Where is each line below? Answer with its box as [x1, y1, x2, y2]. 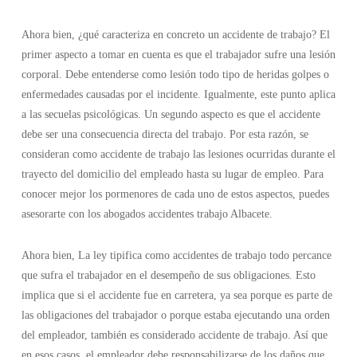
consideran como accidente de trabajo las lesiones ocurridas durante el [21, 148, 335, 160]
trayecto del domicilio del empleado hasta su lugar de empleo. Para [21, 168, 324, 180]
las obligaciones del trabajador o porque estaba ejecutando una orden [21, 309, 330, 321]
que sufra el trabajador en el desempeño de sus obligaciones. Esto [21, 269, 316, 281]
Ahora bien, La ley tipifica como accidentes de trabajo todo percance [21, 249, 331, 261]
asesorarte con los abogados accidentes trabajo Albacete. [21, 208, 273, 220]
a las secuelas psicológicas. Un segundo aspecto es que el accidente [21, 108, 320, 120]
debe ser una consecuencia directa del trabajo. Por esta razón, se [21, 128, 308, 140]
